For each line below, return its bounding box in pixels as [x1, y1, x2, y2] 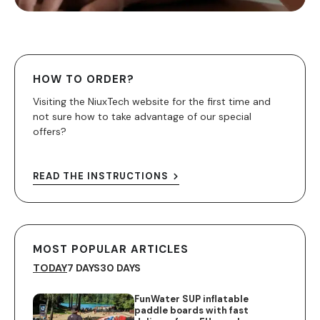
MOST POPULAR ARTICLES [33, 241, 189, 256]
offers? [33, 124, 66, 138]
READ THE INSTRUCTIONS [33, 170, 169, 183]
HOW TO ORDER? [33, 71, 134, 86]
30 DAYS [100, 261, 141, 274]
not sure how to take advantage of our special [33, 109, 251, 123]
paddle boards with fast [134, 304, 249, 316]
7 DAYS [67, 261, 100, 274]
